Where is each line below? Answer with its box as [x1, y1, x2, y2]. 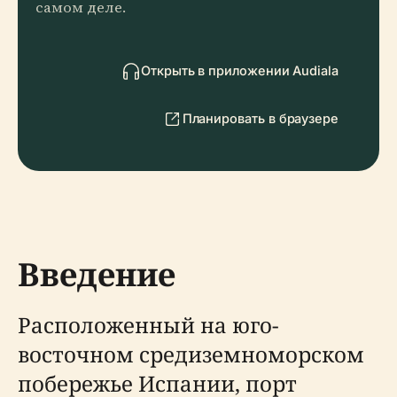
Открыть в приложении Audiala [141, 63, 339, 78]
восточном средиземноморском [18, 339, 364, 369]
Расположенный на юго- [18, 310, 278, 339]
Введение [18, 253, 175, 296]
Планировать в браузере [182, 111, 339, 126]
